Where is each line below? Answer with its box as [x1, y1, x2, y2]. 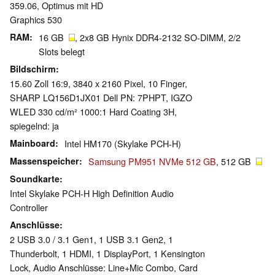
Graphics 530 [10, 13, 62, 26]
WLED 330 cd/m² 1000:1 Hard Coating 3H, [10, 105, 177, 118]
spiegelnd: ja [10, 119, 59, 133]
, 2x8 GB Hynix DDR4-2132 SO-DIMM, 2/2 [75, 31, 241, 44]
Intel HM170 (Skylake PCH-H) [64, 137, 181, 150]
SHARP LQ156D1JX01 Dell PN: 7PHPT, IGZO [10, 91, 192, 104]
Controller [10, 201, 48, 214]
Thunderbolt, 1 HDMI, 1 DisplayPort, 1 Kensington [10, 247, 205, 260]
